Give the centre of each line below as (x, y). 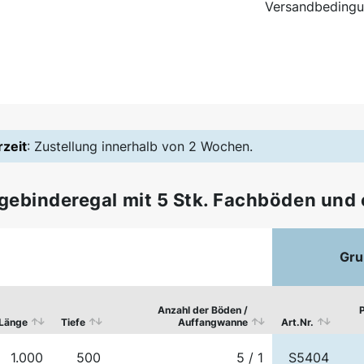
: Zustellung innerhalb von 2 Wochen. (140, 147)
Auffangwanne (213, 322)
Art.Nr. (297, 322)
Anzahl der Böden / (203, 310)
